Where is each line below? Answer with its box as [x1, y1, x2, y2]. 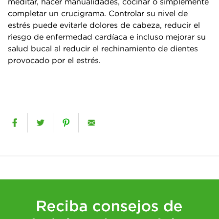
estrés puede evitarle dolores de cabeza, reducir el [8, 20, 200, 30]
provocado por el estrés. [8, 55, 101, 65]
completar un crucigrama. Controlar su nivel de [8, 8, 188, 18]
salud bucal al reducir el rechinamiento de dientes [8, 44, 198, 53]
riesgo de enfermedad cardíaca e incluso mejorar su [8, 32, 206, 42]
